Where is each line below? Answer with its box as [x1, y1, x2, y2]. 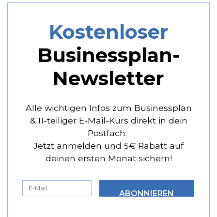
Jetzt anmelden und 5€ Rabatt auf [33, 140, 184, 151]
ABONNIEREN [119, 188, 174, 198]
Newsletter [53, 66, 164, 91]
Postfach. [88, 128, 129, 139]
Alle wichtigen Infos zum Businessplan [25, 103, 192, 113]
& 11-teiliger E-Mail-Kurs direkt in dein [30, 115, 187, 126]
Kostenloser [48, 20, 169, 44]
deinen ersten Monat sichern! [45, 153, 172, 164]
